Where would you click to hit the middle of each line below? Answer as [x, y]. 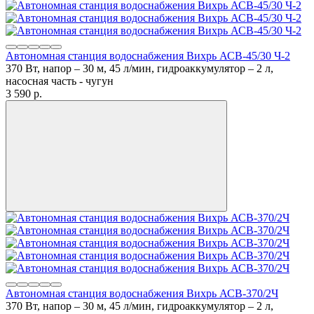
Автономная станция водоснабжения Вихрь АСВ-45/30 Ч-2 [148, 55]
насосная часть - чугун [60, 81]
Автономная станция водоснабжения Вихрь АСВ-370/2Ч [142, 293]
